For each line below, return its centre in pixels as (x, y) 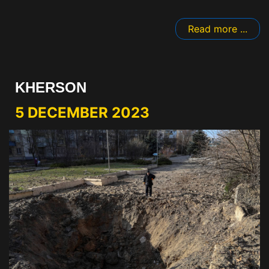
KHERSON (51, 88)
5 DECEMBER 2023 (82, 113)
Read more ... (218, 29)
